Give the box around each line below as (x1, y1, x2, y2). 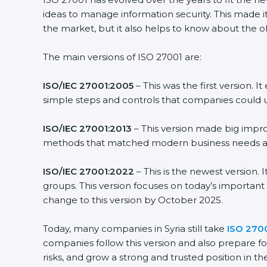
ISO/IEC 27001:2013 (38, 123, 128, 134)
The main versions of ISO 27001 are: (38, 51, 197, 63)
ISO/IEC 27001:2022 (38, 166, 130, 177)
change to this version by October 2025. (38, 194, 219, 206)
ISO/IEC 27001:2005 (38, 80, 129, 91)
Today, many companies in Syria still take (38, 223, 223, 234)
